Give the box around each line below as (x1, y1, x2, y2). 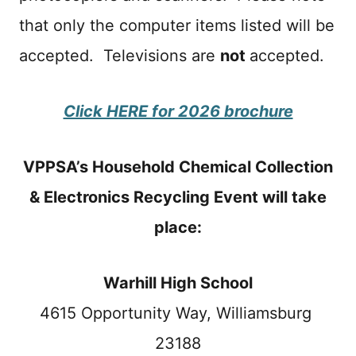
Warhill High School (103, 273, 253, 292)
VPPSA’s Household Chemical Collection (23, 157, 333, 176)
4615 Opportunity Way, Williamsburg (40, 303, 316, 323)
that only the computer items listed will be (19, 15, 335, 35)
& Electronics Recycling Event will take (29, 187, 327, 207)
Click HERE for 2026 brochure (63, 101, 293, 121)
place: (154, 217, 202, 237)
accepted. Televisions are (19, 45, 220, 65)
